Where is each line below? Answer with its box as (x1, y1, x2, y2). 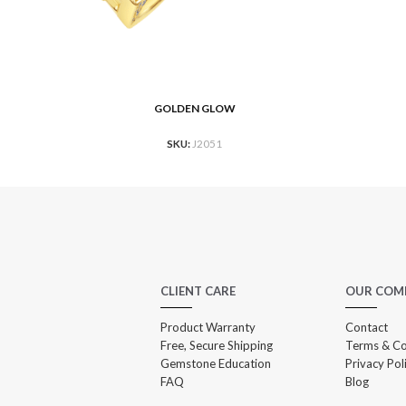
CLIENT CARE (160, 284, 237, 299)
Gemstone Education (160, 356, 272, 372)
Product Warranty (160, 320, 256, 335)
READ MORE (27, 102, 97, 118)
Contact (345, 320, 389, 335)
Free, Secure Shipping (160, 338, 274, 353)
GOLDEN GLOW (153, 101, 236, 115)
